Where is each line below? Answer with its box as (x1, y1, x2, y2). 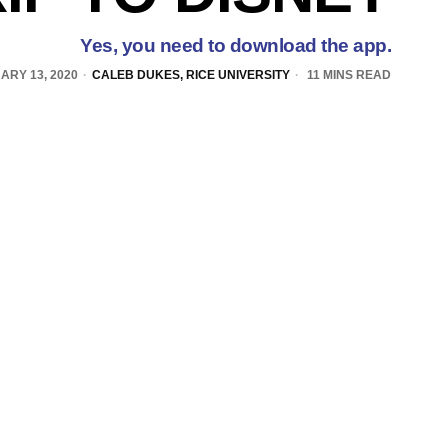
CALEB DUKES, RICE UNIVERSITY (92, 68, 290, 83)
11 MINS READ (304, 68, 391, 83)
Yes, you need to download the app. (80, 35, 391, 57)
